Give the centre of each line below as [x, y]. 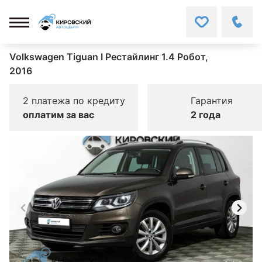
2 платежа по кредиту [74, 101]
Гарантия [212, 101]
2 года [206, 115]
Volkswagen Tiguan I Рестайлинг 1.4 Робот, [109, 57]
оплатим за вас [58, 115]
